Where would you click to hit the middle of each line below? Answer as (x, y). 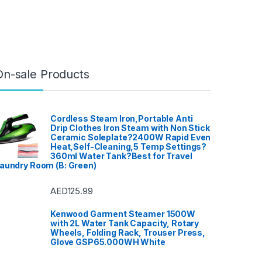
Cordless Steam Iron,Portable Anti (122, 118)
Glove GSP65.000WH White (108, 242)
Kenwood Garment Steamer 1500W (123, 213)
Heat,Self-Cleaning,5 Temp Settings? (129, 146)
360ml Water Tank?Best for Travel (121, 156)
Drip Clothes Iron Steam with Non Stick (130, 127)
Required (111, 16)
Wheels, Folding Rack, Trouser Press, (128, 232)
